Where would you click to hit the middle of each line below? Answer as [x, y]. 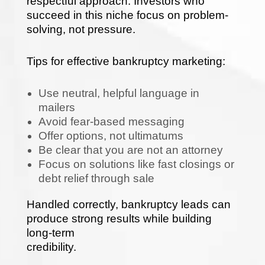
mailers [56, 107]
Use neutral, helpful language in [119, 93]
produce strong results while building [119, 218]
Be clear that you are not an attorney [130, 150]
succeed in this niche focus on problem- [127, 15]
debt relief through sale [96, 178]
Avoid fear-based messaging [111, 121]
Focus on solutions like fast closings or [136, 164]
